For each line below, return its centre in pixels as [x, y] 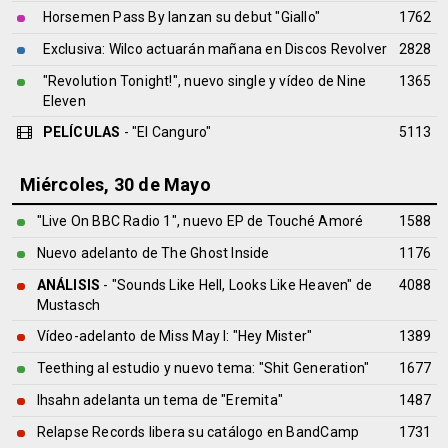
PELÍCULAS [81, 132]
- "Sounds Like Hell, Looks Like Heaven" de [236, 285]
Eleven [64, 101]
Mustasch [68, 305]
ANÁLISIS [68, 285]
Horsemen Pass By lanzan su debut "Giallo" [181, 17]
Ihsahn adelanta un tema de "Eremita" [160, 400]
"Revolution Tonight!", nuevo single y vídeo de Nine [204, 81]
